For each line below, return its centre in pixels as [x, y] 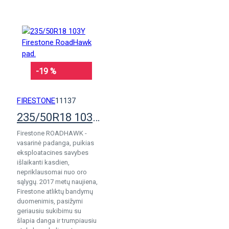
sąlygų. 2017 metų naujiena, [57, 182]
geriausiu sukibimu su [49, 211]
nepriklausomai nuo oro [52, 172]
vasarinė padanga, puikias [55, 143]
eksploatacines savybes [53, 153]
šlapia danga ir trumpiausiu [57, 221]
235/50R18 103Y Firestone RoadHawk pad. [96, 117]
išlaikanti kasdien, [43, 162]
